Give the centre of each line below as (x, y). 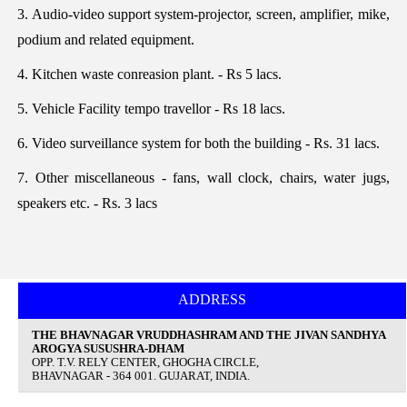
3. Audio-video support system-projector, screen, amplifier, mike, (203, 14)
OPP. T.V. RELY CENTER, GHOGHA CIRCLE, (145, 362)
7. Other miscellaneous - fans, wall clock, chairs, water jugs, (203, 177)
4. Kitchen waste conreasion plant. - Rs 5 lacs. (150, 74)
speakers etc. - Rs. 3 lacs (88, 203)
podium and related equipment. (106, 39)
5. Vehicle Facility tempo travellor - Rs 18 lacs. (152, 108)
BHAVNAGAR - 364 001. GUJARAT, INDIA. (141, 376)
